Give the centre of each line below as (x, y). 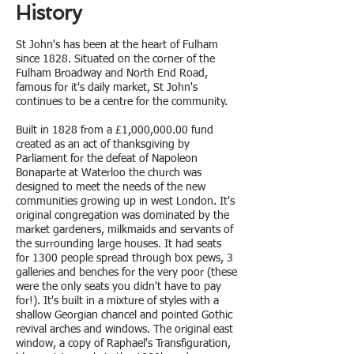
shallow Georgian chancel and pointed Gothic (124, 315)
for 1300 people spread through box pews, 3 (124, 258)
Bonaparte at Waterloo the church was (109, 173)
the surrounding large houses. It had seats (119, 244)
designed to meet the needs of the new (111, 187)
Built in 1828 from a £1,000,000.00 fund (115, 130)
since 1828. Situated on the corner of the (115, 59)
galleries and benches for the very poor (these (126, 273)
